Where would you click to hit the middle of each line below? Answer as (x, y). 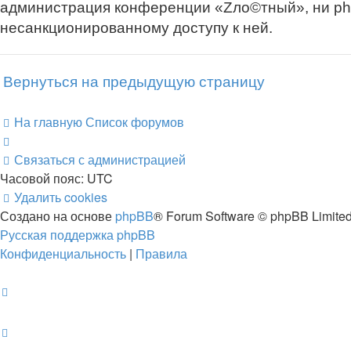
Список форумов (135, 121)
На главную (48, 121)
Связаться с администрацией (100, 159)
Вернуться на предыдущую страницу (134, 82)
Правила (161, 253)
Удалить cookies (61, 197)
